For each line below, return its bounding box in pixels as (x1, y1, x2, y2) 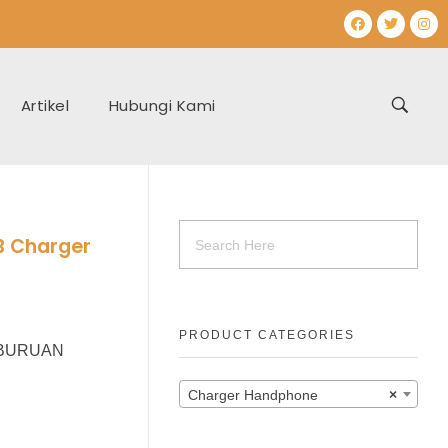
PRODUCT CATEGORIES (179, 327, 355, 342)
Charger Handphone (188, 387, 318, 404)
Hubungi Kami (108, 94, 216, 116)
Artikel (20, 94, 70, 116)
